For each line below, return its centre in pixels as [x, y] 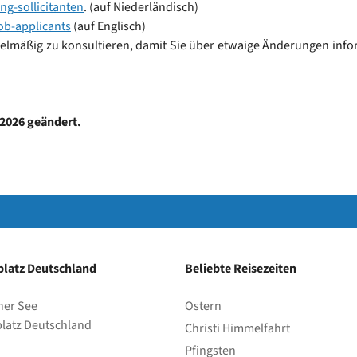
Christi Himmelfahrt [237, 328]
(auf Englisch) [108, 26]
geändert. [53, 122]
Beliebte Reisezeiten [241, 269]
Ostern [203, 306]
